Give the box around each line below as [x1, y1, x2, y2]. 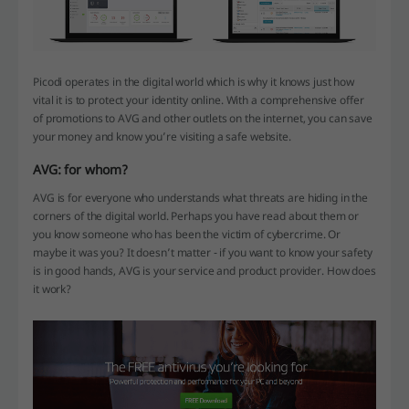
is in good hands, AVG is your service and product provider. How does [33, 262, 376, 278]
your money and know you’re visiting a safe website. [33, 128, 291, 144]
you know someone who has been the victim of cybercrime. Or [33, 225, 341, 242]
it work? [33, 280, 72, 297]
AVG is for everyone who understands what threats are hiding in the [33, 189, 369, 205]
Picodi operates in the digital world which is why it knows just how [33, 73, 354, 89]
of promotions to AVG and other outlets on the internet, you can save [33, 110, 372, 126]
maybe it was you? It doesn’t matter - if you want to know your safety [33, 244, 372, 260]
